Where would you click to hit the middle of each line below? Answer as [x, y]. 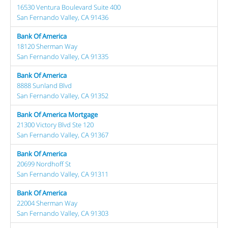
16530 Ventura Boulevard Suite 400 [69, 7]
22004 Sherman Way [47, 203]
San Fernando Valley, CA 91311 [63, 174]
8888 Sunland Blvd [44, 85]
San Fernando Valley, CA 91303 [63, 213]
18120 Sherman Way [47, 46]
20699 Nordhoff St [44, 164]
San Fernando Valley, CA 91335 [63, 56]
